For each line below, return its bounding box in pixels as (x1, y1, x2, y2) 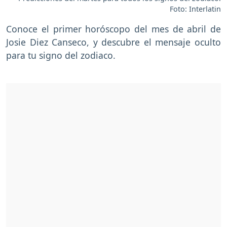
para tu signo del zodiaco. (6, 49, 116, 62)
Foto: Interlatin (170, 4, 221, 14)
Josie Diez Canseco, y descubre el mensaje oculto (6, 36, 221, 49)
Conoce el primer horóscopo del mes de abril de (6, 23, 221, 35)
